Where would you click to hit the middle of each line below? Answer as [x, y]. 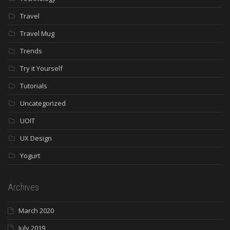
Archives [23, 187]
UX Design [36, 138]
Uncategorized [43, 103]
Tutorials [34, 86]
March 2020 [36, 211]
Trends [31, 51]
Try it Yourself [41, 69]
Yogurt [30, 156]
